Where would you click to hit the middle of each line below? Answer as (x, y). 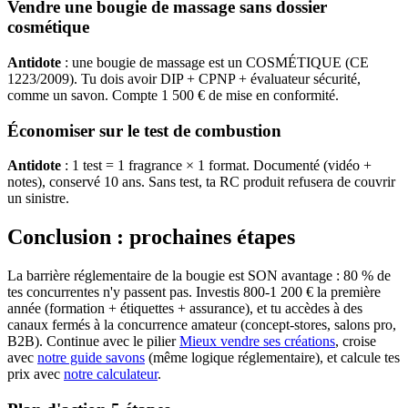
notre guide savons (91, 358)
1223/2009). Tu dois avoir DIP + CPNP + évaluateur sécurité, (184, 78)
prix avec (36, 374)
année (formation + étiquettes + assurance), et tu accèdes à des (185, 309)
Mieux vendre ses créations (257, 342)
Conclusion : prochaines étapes (151, 237)
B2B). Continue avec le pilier (93, 342)
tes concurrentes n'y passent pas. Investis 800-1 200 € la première (194, 292)
